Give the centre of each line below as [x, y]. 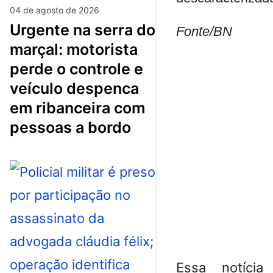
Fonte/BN [204, 31]
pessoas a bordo [70, 127]
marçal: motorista [74, 49]
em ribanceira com [77, 108]
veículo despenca [74, 88]
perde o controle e [76, 69]
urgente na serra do [15, 30]
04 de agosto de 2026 [55, 10]
